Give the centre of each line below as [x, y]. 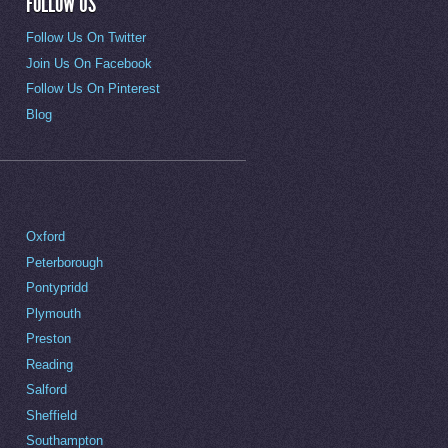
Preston [48, 339]
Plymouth [53, 313]
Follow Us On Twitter [86, 38]
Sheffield [51, 415]
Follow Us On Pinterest [93, 89]
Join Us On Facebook [89, 63]
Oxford [45, 237]
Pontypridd [57, 288]
